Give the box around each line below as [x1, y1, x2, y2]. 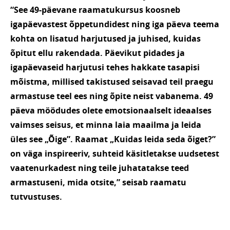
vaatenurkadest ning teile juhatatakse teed [10, 162, 189, 174]
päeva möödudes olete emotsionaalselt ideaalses [10, 105, 212, 117]
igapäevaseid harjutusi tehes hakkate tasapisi [10, 62, 200, 73]
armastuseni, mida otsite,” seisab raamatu [10, 177, 186, 188]
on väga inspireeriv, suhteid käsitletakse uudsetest [10, 148, 219, 160]
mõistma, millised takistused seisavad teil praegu [10, 76, 214, 88]
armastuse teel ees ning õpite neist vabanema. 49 [10, 90, 213, 102]
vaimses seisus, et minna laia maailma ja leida [10, 119, 201, 131]
